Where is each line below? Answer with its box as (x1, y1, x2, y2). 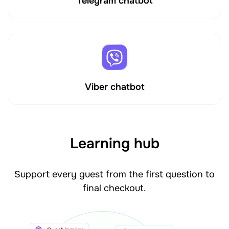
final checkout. (83, 182, 146, 194)
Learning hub (70, 134, 159, 153)
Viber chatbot (84, 81, 145, 93)
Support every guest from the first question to (14, 168, 215, 180)
